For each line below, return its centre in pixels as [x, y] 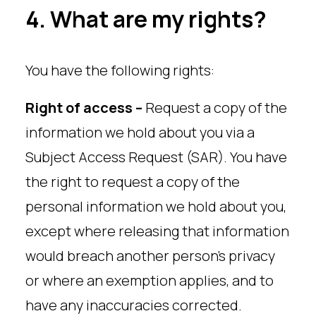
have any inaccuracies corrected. [134, 305]
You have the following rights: [120, 70]
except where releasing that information [157, 231]
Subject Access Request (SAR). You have [156, 157]
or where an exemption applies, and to [150, 280]
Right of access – [85, 108]
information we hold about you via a [140, 132]
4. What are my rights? [146, 19]
